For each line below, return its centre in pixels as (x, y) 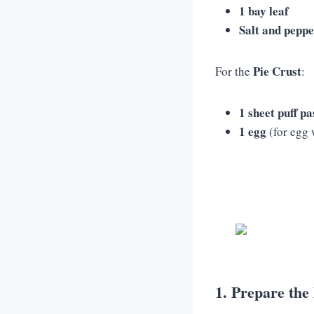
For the (234, 71)
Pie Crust (277, 71)
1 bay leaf (264, 11)
